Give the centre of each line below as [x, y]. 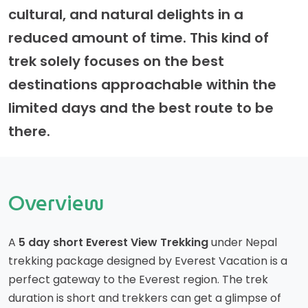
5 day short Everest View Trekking [113, 242]
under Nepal [243, 242]
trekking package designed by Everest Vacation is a [148, 261]
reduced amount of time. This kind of [139, 38]
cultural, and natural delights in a [126, 14]
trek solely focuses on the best [116, 61]
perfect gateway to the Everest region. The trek [138, 279]
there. [29, 131]
